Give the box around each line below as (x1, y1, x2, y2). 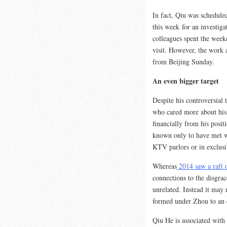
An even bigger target (153, 75, 219, 86)
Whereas (153, 161, 177, 171)
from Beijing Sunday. (153, 56, 214, 66)
